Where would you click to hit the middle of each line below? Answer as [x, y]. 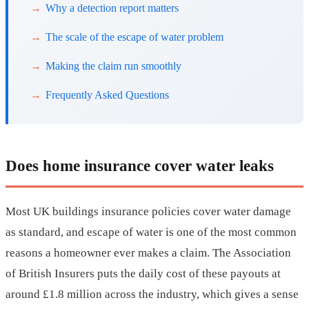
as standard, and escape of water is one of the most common [151, 232]
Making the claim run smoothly [113, 66]
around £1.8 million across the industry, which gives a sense [152, 295]
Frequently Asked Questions [107, 95]
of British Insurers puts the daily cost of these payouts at [143, 274]
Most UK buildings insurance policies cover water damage [148, 212]
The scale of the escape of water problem [134, 37]
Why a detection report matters [112, 8]
